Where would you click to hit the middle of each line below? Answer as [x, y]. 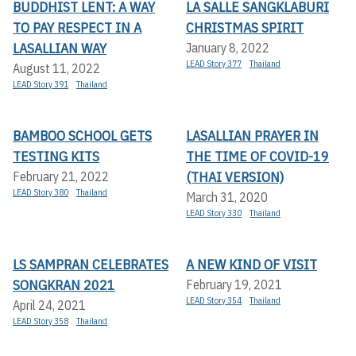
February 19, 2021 [234, 284]
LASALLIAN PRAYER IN [252, 135]
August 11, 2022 [56, 68]
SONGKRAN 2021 [64, 284]
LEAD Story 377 [214, 63]
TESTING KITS [56, 156]
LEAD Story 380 [41, 192]
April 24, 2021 [49, 305]
